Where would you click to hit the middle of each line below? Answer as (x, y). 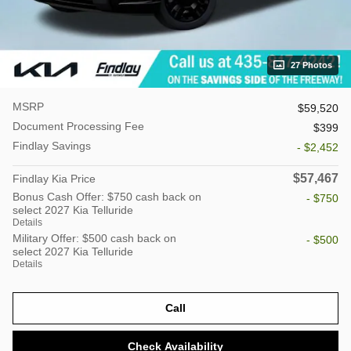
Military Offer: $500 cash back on (94, 238)
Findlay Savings (52, 145)
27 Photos (311, 65)
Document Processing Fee (78, 126)
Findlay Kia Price (54, 178)
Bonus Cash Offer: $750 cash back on (107, 196)
